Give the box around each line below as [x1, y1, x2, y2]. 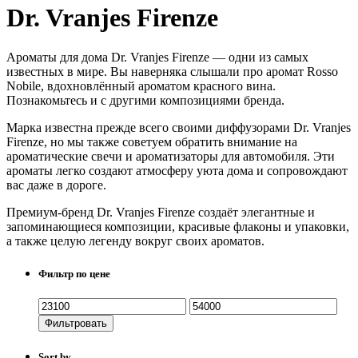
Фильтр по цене [38, 268, 110, 280]
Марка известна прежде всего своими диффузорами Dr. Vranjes [6, 120, 351, 134]
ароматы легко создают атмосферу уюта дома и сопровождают [6, 163, 348, 177]
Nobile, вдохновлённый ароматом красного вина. [6, 78, 276, 93]
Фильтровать [45, 317, 107, 330]
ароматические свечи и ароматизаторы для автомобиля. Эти [6, 149, 335, 163]
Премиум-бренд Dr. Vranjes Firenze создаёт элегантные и [6, 205, 315, 219]
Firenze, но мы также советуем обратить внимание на [6, 134, 297, 149]
